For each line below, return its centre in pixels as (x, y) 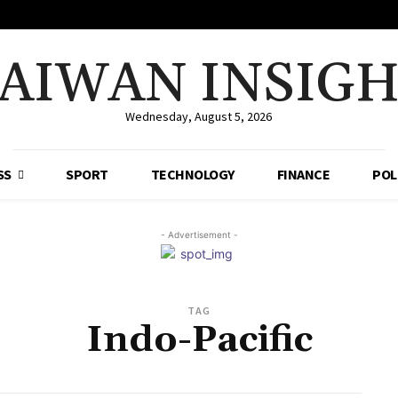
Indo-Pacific (199, 341)
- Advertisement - (199, 235)
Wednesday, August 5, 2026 (199, 117)
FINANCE (303, 175)
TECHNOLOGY (192, 175)
